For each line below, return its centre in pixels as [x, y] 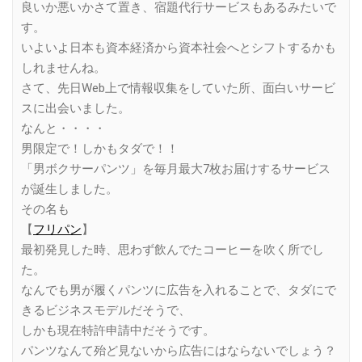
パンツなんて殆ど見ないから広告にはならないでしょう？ [179, 350]
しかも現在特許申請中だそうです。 [118, 330]
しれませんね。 [63, 67]
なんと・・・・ [63, 128]
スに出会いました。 [76, 108]
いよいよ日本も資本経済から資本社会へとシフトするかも [179, 47]
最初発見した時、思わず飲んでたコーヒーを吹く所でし [173, 249]
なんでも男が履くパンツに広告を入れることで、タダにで [179, 290]
